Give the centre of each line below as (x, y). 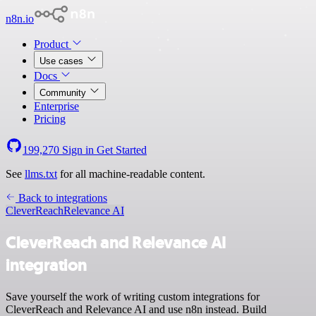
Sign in (78, 150)
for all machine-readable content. (131, 174)
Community (64, 93)
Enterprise (56, 106)
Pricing (50, 119)
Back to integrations (61, 198)
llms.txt (41, 174)
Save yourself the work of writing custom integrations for (133, 296)
